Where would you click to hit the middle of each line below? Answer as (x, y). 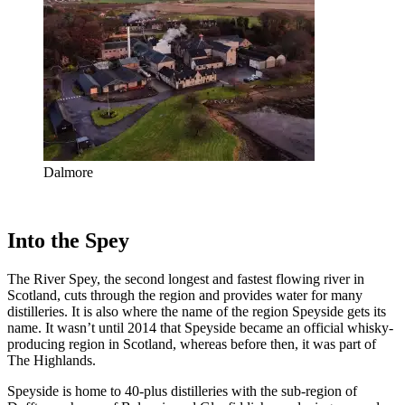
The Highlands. (52, 361)
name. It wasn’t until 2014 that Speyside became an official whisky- (200, 328)
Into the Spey (68, 241)
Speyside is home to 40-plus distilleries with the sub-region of (182, 391)
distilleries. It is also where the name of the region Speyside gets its (197, 312)
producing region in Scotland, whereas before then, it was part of (192, 344)
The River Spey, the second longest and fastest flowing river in (186, 279)
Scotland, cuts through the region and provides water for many (185, 296)
